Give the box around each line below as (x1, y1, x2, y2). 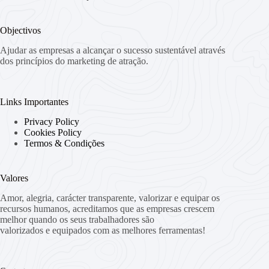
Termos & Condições (24, 138, 104, 148)
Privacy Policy (24, 116, 79, 127)
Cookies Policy (24, 127, 82, 138)
